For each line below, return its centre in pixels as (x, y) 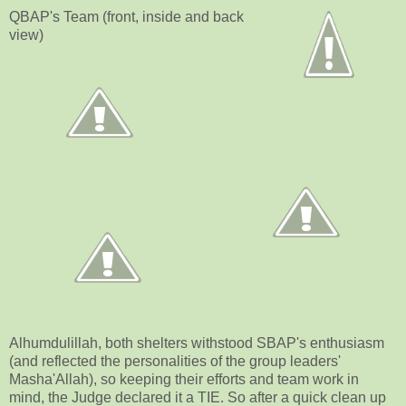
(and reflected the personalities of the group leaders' (175, 362)
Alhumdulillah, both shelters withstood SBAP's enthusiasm (197, 343)
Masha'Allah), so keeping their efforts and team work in (184, 380)
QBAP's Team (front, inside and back (126, 17)
